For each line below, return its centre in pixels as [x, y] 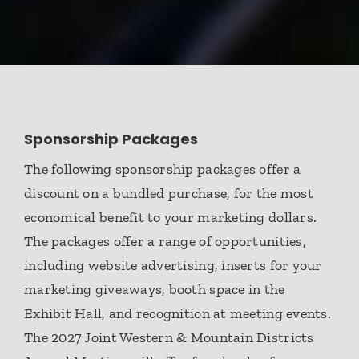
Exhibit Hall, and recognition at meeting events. [179, 314]
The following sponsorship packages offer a [163, 169]
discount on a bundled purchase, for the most [169, 194]
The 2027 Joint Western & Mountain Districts [169, 338]
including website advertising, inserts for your [173, 266]
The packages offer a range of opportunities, [165, 242]
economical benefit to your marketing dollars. [171, 218]
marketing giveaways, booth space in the [155, 290]
